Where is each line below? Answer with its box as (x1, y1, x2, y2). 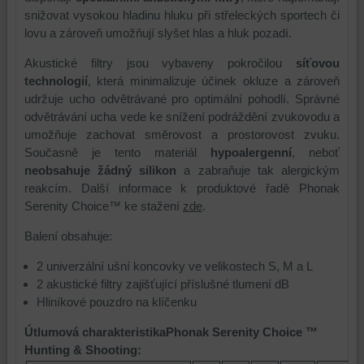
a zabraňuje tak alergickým (176, 162, 340, 177)
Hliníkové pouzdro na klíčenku (36, 294, 197, 309)
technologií (24, 73, 88, 88)
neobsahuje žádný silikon (24, 162, 177, 177)
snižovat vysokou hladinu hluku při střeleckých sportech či (24, 7, 340, 22)
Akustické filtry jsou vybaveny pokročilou (24, 55, 297, 70)
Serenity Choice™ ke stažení (24, 198, 183, 213)
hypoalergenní (210, 145, 292, 159)
